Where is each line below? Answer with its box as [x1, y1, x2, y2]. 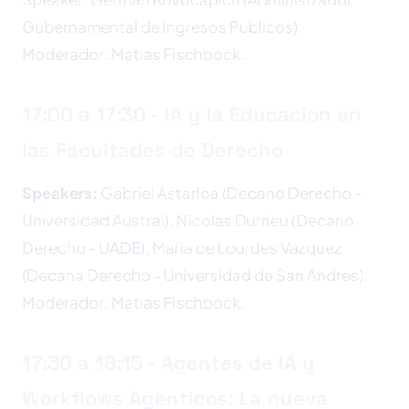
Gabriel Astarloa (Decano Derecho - [98, 183, 362, 203]
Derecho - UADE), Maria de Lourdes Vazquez [22, 237, 341, 257]
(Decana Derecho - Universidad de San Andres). [22, 265, 368, 285]
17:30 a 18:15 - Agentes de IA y [22, 350, 315, 375]
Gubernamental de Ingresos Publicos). [22, 16, 302, 37]
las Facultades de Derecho [22, 137, 283, 163]
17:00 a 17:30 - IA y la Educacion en [22, 101, 362, 127]
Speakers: [22, 183, 98, 203]
